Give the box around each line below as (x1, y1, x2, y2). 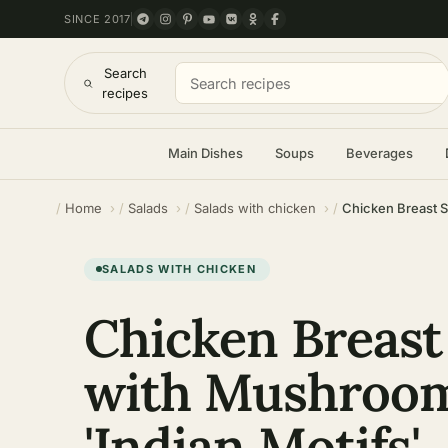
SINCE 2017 (64, 11, 131, 26)
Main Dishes (167, 145, 243, 161)
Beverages (345, 145, 413, 161)
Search (103, 65, 147, 81)
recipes (102, 85, 149, 101)
